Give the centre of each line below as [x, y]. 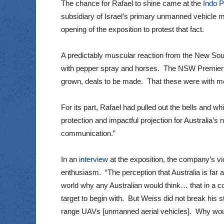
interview [93, 159]
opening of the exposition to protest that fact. [132, 29]
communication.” [88, 133]
